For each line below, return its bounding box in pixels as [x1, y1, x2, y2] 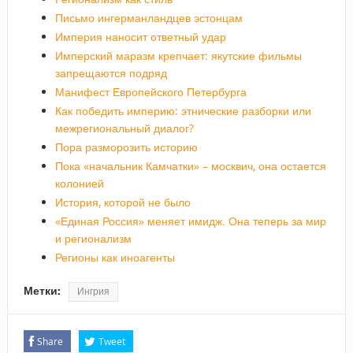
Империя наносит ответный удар [54, 28, 226, 44]
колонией [54, 175, 104, 191]
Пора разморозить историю [54, 139, 198, 154]
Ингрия [76, 285, 110, 297]
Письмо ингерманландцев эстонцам [54, 9, 243, 25]
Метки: [23, 284, 61, 297]
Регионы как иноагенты [54, 249, 175, 265]
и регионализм [54, 230, 132, 246]
